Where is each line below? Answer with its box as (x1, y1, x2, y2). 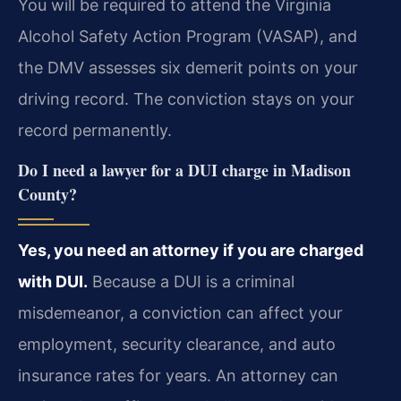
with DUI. (18, 272, 88, 292)
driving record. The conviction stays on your (18, 89, 354, 108)
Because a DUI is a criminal (88, 272, 294, 292)
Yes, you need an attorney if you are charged (18, 241, 363, 260)
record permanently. (18, 120, 172, 140)
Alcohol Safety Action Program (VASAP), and (18, 26, 357, 46)
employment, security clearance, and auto (18, 335, 336, 354)
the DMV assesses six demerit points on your (18, 57, 358, 77)
